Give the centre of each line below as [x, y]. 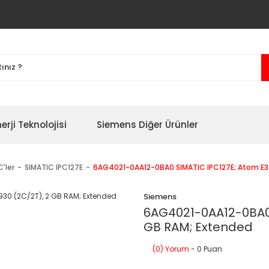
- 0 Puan [206, 249]
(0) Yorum [171, 249]
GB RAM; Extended [198, 227]
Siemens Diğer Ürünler [147, 125]
